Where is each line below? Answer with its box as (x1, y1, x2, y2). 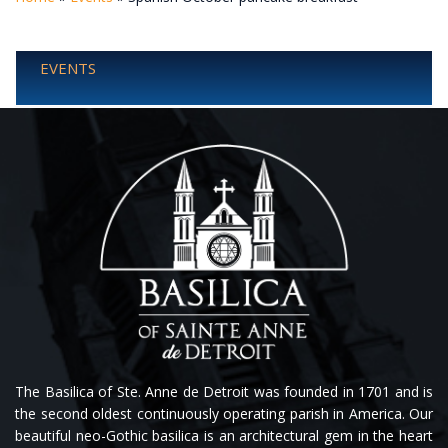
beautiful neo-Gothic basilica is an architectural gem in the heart (15, 426, 433, 446)
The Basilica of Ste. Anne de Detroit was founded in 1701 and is (15, 382, 433, 402)
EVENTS (40, 57, 96, 78)
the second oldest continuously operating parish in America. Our (15, 404, 433, 424)
